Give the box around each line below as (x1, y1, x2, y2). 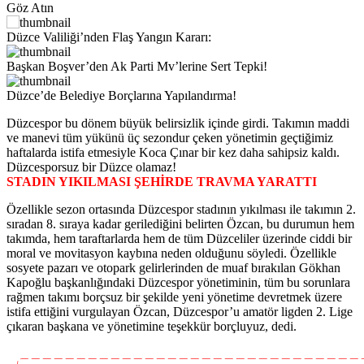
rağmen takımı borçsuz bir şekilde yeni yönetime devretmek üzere (6, 290, 342, 305)
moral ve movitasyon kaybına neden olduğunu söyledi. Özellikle (6, 246, 336, 261)
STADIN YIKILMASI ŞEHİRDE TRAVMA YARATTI (6, 175, 317, 189)
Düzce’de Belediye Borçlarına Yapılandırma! (6, 89, 236, 103)
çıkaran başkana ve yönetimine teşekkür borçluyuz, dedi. (6, 319, 297, 334)
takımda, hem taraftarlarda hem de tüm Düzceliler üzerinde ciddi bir (6, 232, 352, 246)
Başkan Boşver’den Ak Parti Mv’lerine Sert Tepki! (6, 59, 267, 74)
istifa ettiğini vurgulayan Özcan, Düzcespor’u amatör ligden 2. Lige (6, 305, 353, 319)
